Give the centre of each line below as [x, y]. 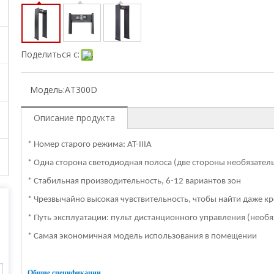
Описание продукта [74, 118]
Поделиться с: [50, 54]
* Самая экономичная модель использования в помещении [142, 236]
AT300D [81, 90]
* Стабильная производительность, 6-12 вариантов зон [136, 181]
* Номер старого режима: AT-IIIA [90, 145]
